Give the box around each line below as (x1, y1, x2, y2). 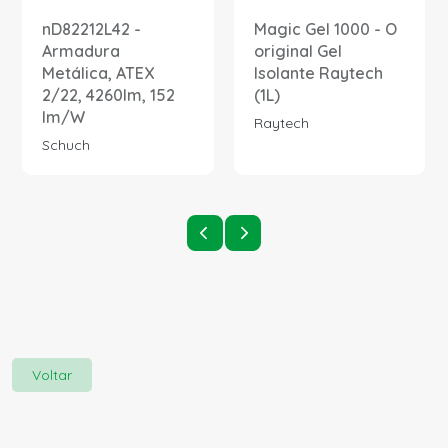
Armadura (42, 41, 120, 62)
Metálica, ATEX (42, 63, 154, 84)
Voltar (32, 366, 72, 385)
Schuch (42, 136, 90, 155)
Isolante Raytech (253, 63, 383, 84)
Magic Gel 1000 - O (253, 19, 397, 40)
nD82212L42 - (42, 19, 141, 40)
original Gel (253, 41, 342, 62)
